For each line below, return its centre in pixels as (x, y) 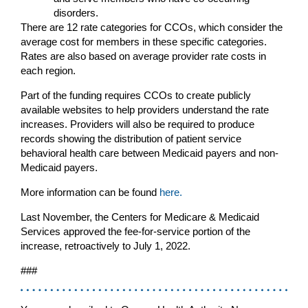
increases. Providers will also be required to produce (137, 124)
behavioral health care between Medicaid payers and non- (150, 153)
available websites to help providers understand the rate (145, 109)
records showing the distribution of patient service (131, 138)
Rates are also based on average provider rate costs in (143, 56)
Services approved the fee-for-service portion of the (135, 231)
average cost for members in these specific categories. (144, 41)
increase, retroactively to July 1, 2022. (106, 245)
